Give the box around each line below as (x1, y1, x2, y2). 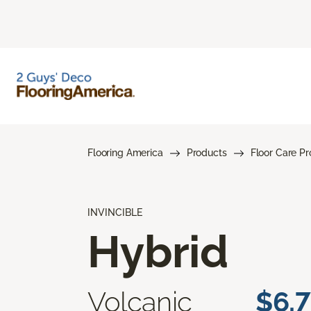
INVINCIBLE (87, 206, 142, 218)
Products (186, 146, 227, 158)
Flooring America (87, 146, 163, 158)
